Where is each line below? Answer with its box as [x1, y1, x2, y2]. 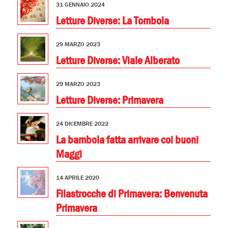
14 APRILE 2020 [55, 174, 99, 182]
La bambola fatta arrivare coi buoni [55, 133, 198, 148]
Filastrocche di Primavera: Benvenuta [55, 187, 208, 202]
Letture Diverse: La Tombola [55, 14, 169, 28]
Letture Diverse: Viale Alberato [55, 53, 180, 68]
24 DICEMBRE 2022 [55, 120, 108, 128]
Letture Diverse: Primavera [55, 93, 163, 108]
